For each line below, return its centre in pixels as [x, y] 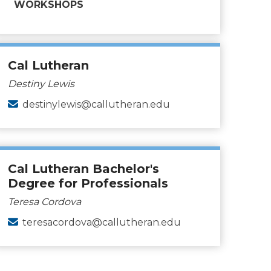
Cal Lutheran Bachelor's [83, 169]
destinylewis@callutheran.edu [96, 104]
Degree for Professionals [88, 183]
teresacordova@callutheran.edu [102, 222]
